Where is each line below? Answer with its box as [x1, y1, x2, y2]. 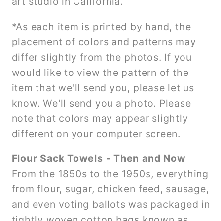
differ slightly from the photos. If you [11, 51, 192, 63]
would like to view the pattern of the [11, 66, 189, 78]
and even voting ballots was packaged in [11, 198, 210, 211]
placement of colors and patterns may [11, 36, 196, 48]
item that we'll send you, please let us [11, 81, 194, 94]
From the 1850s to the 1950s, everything [11, 168, 209, 180]
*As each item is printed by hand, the [11, 20, 191, 33]
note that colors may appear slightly [11, 112, 188, 124]
